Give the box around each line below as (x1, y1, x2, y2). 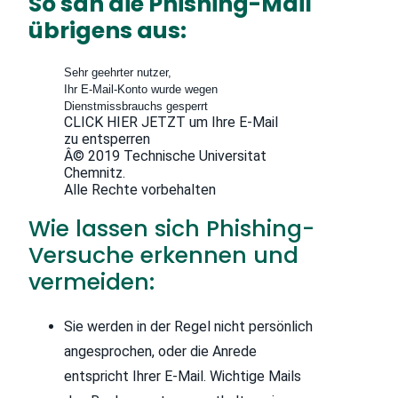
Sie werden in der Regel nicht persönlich (64, 318, 313, 336)
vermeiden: (28, 267, 155, 298)
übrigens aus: (28, 14, 187, 46)
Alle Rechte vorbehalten (64, 180, 216, 198)
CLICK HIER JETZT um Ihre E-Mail (64, 113, 278, 131)
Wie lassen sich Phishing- (28, 213, 314, 245)
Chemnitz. (64, 163, 125, 181)
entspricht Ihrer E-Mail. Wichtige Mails (64, 368, 301, 386)
